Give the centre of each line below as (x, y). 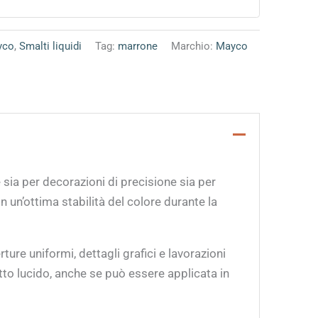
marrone (138, 46)
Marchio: (194, 46)
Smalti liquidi (51, 46)
